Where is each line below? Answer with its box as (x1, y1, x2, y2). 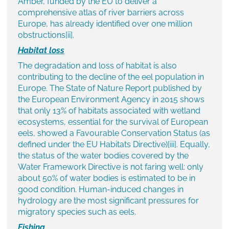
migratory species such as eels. (18, 207, 136, 217)
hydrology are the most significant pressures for (18, 196, 199, 206)
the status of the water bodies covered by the (18, 151, 189, 161)
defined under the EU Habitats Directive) (18, 140, 168, 150)
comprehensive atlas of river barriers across (18, 8, 184, 18)
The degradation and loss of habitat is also (18, 61, 177, 71)
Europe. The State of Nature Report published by (18, 83, 202, 94)
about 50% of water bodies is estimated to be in (18, 173, 195, 184)
